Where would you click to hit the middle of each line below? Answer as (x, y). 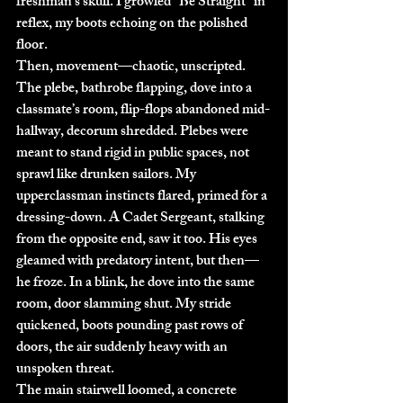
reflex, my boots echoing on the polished (133, 24)
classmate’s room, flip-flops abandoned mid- (143, 111)
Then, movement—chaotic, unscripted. (132, 67)
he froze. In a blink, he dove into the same (137, 283)
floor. (32, 46)
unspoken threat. (65, 370)
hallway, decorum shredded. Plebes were (134, 132)
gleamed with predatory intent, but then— (138, 262)
